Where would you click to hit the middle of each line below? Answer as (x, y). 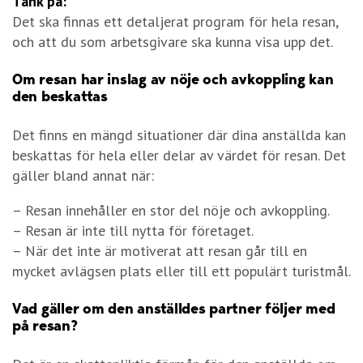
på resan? (45, 326)
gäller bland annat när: (83, 176)
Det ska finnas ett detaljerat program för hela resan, (175, 22)
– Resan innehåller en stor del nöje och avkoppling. (173, 211)
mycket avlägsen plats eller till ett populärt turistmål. (181, 271)
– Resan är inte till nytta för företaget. (133, 231)
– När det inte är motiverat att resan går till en (160, 251)
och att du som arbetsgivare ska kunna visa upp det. (173, 42)
